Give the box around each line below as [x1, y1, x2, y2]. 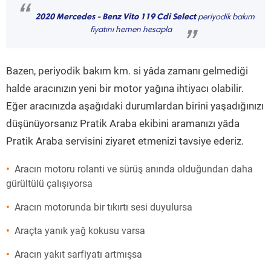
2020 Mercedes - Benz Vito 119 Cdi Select [34, 11, 196, 22]
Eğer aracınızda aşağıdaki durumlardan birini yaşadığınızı [6, 100, 264, 112]
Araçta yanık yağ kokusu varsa [15, 225, 145, 237]
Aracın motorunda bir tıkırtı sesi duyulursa [15, 201, 192, 213]
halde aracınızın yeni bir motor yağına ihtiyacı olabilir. [6, 82, 244, 94]
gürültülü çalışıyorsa [6, 178, 93, 189]
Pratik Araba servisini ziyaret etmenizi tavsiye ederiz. [6, 135, 244, 147]
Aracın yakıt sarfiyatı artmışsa [15, 249, 142, 260]
